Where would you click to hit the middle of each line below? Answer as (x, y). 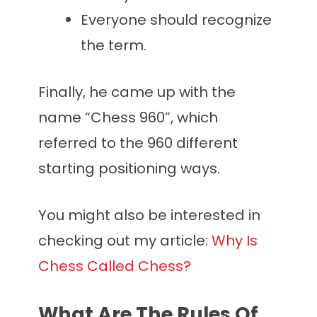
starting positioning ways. (129, 169)
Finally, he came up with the (137, 92)
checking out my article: (125, 241)
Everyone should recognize (176, 20)
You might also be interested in (149, 215)
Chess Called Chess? (115, 266)
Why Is (235, 241)
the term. (114, 46)
